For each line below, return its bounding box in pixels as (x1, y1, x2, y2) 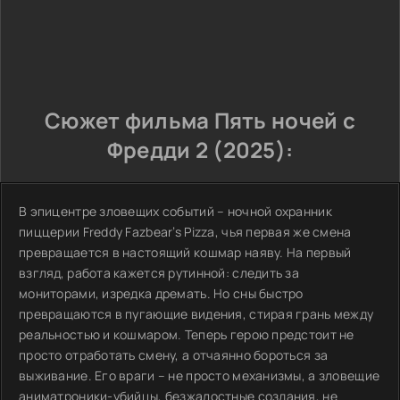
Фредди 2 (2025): (106, 135, 294, 164)
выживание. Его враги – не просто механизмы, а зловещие (19, 367, 380, 384)
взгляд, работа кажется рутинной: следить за (19, 264, 300, 281)
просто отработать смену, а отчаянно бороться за (19, 346, 329, 363)
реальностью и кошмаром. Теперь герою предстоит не (19, 326, 354, 343)
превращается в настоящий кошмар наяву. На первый (19, 244, 352, 261)
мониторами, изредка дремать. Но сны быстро (19, 285, 304, 302)
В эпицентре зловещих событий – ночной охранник (19, 203, 332, 220)
